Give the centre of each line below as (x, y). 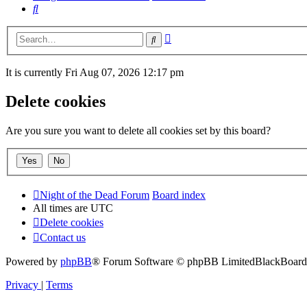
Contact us (63, 237)
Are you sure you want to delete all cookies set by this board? (138, 131)
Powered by (33, 261)
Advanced (193, 36)
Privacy (22, 284)
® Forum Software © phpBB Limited (173, 261)
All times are (62, 208)
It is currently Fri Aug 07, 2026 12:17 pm (95, 73)
